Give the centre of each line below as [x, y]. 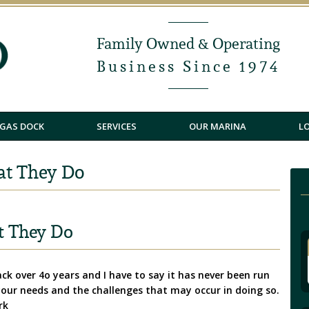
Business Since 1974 [188, 66]
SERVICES [117, 127]
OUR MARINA [218, 127]
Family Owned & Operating [189, 43]
